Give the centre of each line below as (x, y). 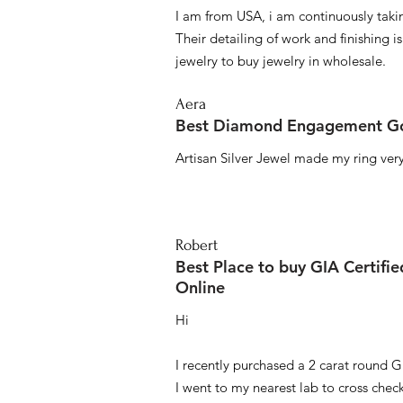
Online (200, 288)
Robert (197, 246)
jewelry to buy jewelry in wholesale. (281, 61)
